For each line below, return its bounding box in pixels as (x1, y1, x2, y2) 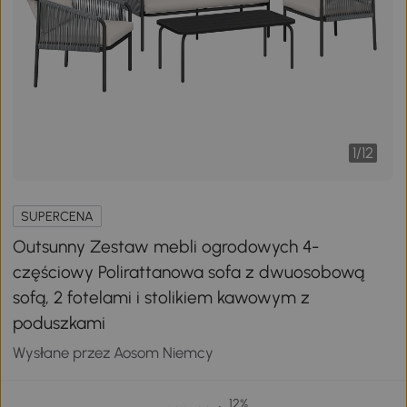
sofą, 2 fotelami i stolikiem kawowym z (13, 286, 311, 308)
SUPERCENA (21, 207, 94, 224)
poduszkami (13, 312, 106, 333)
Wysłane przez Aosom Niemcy (13, 342, 214, 362)
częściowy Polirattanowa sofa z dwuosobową (13, 261, 365, 283)
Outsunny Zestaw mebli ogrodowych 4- (13, 235, 320, 257)
